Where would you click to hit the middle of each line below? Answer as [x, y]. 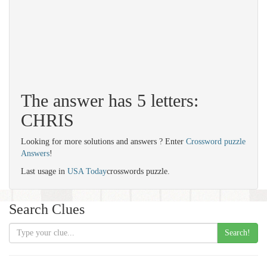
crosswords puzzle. [138, 171]
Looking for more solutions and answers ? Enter [103, 142]
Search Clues [47, 209]
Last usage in [44, 171]
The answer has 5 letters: [110, 100]
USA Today [87, 171]
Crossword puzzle [216, 142]
